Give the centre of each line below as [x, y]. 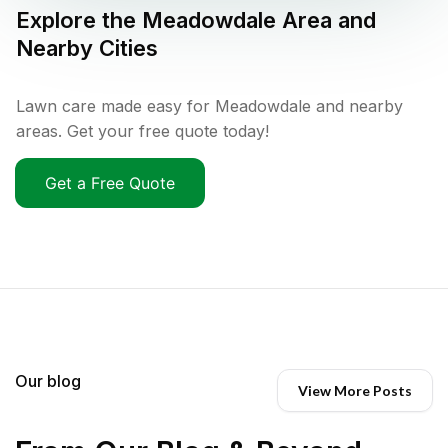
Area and [326, 19]
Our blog [48, 380]
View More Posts [355, 390]
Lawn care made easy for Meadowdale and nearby [209, 105]
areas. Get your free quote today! [142, 130]
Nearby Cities [87, 47]
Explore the [79, 19]
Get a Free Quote [110, 182]
